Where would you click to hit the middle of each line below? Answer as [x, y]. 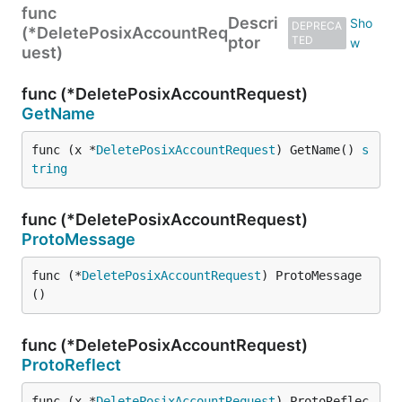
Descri [253, 23]
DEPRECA [316, 26]
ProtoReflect [71, 365]
